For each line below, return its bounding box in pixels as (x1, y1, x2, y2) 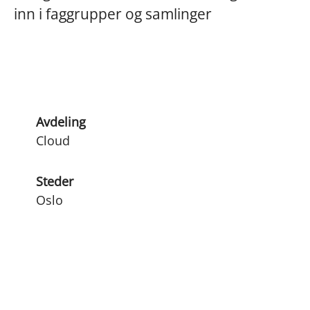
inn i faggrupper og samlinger (14, 4, 212, 24)
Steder (36, 173, 73, 190)
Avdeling (36, 113, 86, 130)
